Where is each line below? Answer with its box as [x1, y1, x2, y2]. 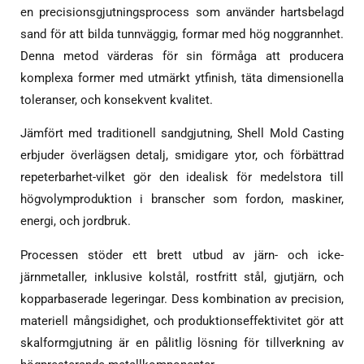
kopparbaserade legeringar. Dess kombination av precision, [20, 292, 344, 306]
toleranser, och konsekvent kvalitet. [20, 92, 213, 107]
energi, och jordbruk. [20, 214, 131, 229]
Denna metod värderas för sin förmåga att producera [20, 48, 344, 63]
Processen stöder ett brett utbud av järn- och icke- [20, 248, 344, 262]
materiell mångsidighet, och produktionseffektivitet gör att [20, 314, 344, 328]
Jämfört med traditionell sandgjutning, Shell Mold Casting [20, 126, 344, 141]
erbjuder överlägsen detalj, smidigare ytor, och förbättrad [20, 148, 344, 163]
